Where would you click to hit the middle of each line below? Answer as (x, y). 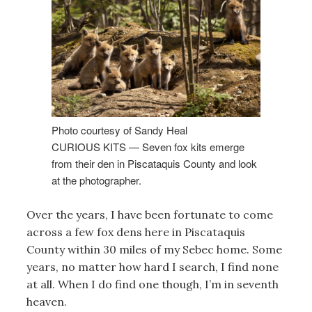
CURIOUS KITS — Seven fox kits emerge (148, 147)
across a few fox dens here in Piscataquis (135, 232)
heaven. (46, 302)
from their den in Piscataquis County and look (154, 163)
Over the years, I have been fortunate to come (149, 214)
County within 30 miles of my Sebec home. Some (154, 249)
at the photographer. (96, 180)
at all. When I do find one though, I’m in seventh (152, 284)
